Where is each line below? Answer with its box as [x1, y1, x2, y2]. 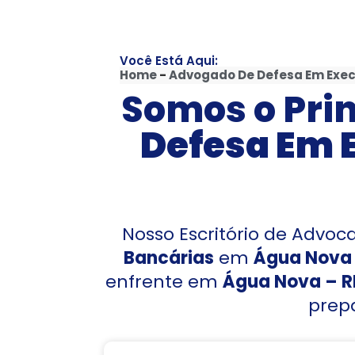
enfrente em [105, 269, 223, 294]
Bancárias [124, 246, 214, 270]
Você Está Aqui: [119, 52, 218, 69]
